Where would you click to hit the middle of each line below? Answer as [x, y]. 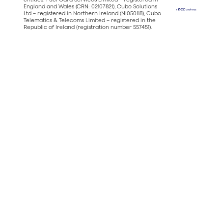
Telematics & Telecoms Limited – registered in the [90, 20]
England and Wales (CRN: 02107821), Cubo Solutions [90, 6]
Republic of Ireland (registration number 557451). [88, 27]
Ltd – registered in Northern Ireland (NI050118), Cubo [92, 13]
